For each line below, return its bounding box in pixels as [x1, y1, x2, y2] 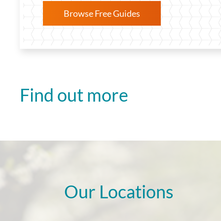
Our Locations [64, 180, 174, 202]
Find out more [20, 83, 128, 106]
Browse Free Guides [64, 7, 140, 19]
